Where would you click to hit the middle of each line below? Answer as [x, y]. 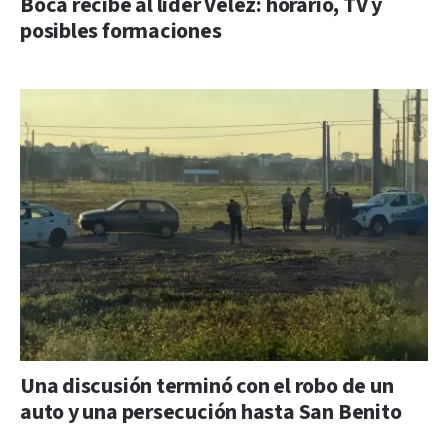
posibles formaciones [121, 31]
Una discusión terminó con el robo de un [207, 386]
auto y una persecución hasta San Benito [211, 412]
